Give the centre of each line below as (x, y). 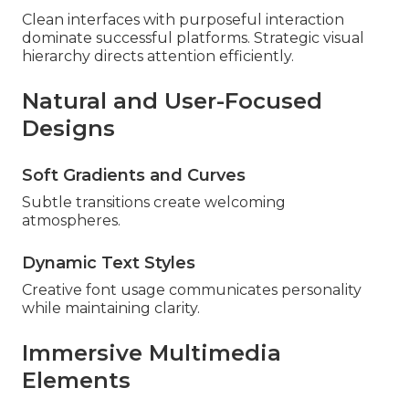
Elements (76, 381)
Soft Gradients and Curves (134, 176)
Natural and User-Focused (172, 101)
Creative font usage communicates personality (192, 290)
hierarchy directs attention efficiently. (158, 57)
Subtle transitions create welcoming (154, 203)
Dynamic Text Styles (109, 263)
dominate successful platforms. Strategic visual (193, 38)
